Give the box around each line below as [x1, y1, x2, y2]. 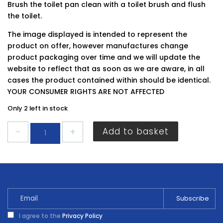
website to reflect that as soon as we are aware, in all [7, 64, 205, 74]
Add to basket [103, 125, 169, 137]
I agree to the [17, 211, 62, 220]
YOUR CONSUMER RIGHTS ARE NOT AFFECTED [7, 87, 164, 97]
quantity [30, 190, 60, 200]
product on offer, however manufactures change [7, 41, 188, 51]
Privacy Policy [62, 211, 103, 220]
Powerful [30, 144, 62, 154]
